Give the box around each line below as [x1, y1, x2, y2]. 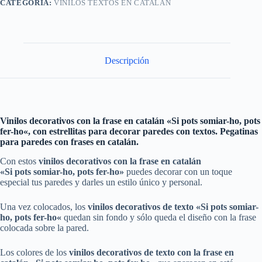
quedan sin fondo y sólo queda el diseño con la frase [64, 212, 256, 223]
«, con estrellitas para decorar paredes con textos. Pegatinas [23, 126, 258, 137]
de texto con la [144, 247, 203, 258]
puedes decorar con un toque [124, 167, 232, 177]
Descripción [105, 55, 150, 65]
